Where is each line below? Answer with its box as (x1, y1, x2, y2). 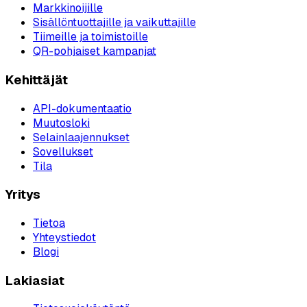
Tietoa (33, 216, 65, 230)
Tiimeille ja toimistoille (33, 29, 148, 45)
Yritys (5, 186, 40, 204)
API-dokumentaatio (33, 101, 132, 116)
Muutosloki (33, 115, 90, 130)
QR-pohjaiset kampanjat (33, 44, 156, 59)
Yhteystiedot (33, 230, 96, 245)
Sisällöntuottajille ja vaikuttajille (33, 15, 196, 30)
